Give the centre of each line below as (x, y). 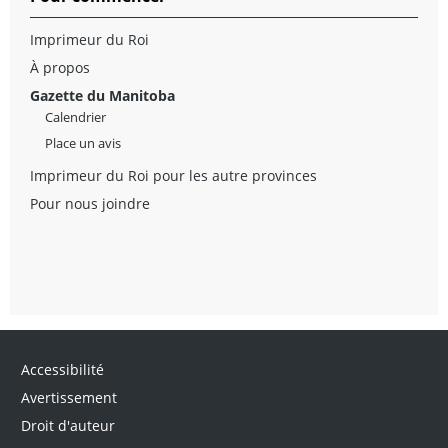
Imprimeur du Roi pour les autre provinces (173, 175)
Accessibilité (62, 369)
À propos (60, 67)
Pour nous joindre (90, 203)
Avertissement (68, 397)
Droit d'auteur (67, 425)
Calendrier (75, 116)
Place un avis (83, 142)
